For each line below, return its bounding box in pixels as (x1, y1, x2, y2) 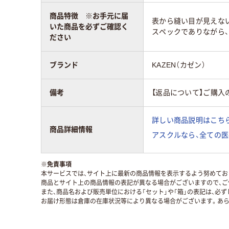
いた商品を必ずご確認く (50, 22, 128, 31)
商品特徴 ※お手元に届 (50, 11, 128, 20)
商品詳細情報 (50, 125, 93, 133)
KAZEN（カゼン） (152, 60, 205, 69)
